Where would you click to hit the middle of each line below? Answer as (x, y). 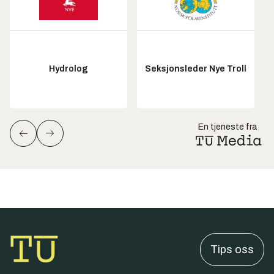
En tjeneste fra (228, 127)
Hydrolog (68, 69)
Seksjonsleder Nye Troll (196, 69)
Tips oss (232, 249)
